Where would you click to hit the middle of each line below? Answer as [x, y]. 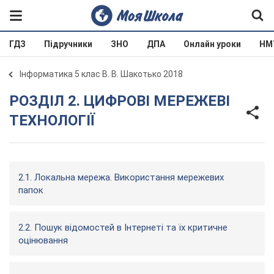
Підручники [68, 44]
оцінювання [43, 240]
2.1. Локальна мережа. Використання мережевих [121, 177]
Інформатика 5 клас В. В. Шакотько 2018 [101, 74]
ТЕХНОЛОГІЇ [52, 120]
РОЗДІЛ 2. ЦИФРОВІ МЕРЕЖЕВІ [14, 101]
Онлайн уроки [212, 44]
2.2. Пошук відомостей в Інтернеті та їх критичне [123, 228]
